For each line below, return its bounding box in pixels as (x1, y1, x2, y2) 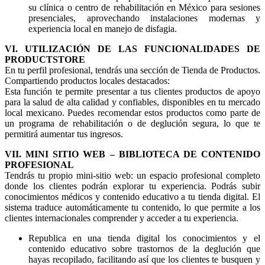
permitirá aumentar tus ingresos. (5, 129, 123, 140)
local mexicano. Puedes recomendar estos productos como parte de (5, 108, 260, 118)
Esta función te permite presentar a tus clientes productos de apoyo (5, 86, 260, 97)
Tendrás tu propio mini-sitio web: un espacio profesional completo (5, 170, 260, 181)
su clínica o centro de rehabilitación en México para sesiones (28, 2, 260, 13)
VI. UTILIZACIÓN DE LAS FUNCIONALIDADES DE (5, 44, 260, 54)
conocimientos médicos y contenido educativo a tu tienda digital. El (5, 192, 260, 202)
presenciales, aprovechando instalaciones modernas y (28, 13, 260, 24)
